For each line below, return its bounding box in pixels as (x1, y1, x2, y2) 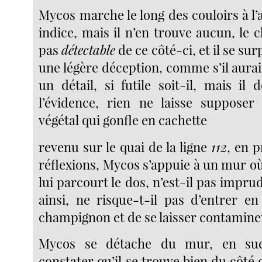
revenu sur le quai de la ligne (39, 137, 212, 156)
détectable (61, 41, 116, 59)
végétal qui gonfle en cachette (39, 111, 208, 129)
